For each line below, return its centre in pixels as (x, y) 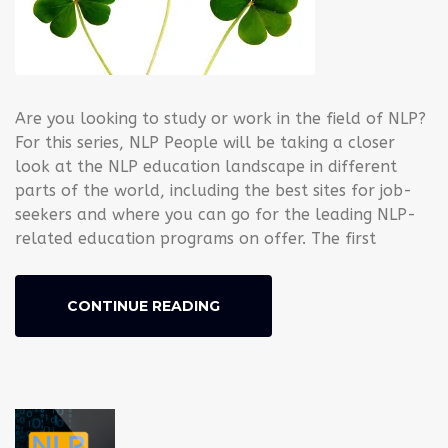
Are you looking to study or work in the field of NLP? (220, 118)
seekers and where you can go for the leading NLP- (215, 214)
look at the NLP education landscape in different (206, 166)
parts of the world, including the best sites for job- (213, 190)
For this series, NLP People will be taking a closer (205, 142)
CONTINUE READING (143, 306)
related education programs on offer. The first (195, 238)
